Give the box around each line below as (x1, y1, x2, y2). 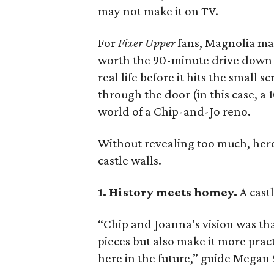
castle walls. (98, 153, 162, 168)
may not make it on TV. (98, 4, 219, 18)
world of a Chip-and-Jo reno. (98, 104, 251, 119)
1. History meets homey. (98, 185, 240, 199)
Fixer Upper (118, 35, 178, 50)
